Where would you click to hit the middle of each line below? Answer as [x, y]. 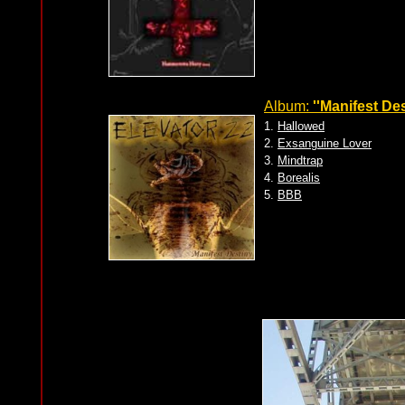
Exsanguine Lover [325, 143]
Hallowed [301, 126]
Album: [288, 106]
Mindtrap [300, 160]
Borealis [299, 178]
